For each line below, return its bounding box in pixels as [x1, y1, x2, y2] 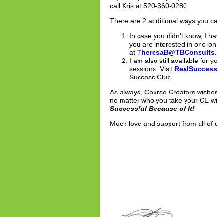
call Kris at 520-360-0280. [110, 2, 189, 10]
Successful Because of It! [110, 105, 195, 112]
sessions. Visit [129, 65, 174, 73]
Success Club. [129, 73, 173, 81]
